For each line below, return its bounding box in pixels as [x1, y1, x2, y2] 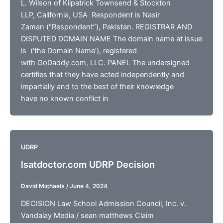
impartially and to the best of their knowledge [20, 82, 174, 92]
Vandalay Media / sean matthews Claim [20, 211, 154, 220]
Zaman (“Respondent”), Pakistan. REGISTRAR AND [20, 22, 192, 32]
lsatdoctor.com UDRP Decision [20, 159, 155, 170]
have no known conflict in [20, 94, 109, 104]
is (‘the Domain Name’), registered [20, 46, 137, 56]
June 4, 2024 [69, 182, 108, 190]
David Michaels [20, 182, 66, 190]
